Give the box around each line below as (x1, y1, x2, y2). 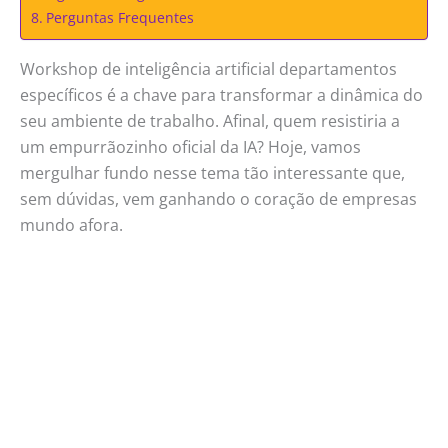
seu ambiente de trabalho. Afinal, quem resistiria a (20, 110, 400, 133)
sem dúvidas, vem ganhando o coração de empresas (20, 188, 417, 211)
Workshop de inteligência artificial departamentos (20, 58, 397, 81)
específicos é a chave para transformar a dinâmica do (20, 84, 423, 107)
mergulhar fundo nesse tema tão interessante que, (20, 162, 405, 185)
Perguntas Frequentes (45, 8, 194, 28)
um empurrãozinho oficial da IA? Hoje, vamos (20, 136, 361, 159)
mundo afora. (20, 214, 123, 237)
